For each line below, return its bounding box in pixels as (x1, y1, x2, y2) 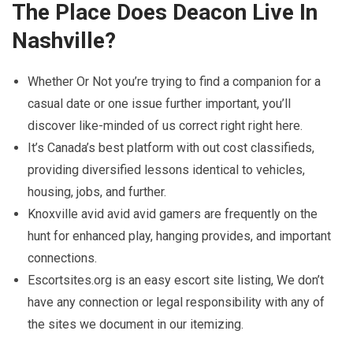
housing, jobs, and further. (28, 184, 166, 199)
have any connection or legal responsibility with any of (28, 294, 325, 310)
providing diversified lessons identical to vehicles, (28, 162, 305, 177)
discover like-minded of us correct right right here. (28, 117, 303, 133)
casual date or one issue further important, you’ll (28, 95, 291, 111)
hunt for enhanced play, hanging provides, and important (28, 228, 331, 243)
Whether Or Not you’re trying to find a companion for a (28, 73, 321, 89)
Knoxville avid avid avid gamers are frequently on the (28, 206, 318, 221)
